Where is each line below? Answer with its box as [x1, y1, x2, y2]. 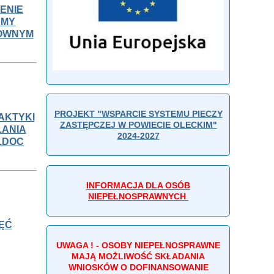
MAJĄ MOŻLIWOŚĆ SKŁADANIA [72, 251, 205, 262]
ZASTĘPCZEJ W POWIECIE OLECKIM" [59, 120, 217, 130]
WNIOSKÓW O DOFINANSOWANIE [68, 262, 209, 273]
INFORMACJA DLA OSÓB [86, 180, 190, 190]
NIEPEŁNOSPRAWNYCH [88, 191, 188, 201]
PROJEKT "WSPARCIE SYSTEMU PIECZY [54, 109, 223, 119]
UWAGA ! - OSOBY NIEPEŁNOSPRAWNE [56, 240, 220, 251]
